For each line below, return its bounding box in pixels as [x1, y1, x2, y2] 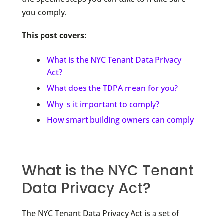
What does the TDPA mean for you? [46, 83, 178, 94]
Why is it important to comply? [46, 98, 159, 109]
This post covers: [22, 29, 87, 41]
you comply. [22, 6, 66, 18]
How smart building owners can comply [46, 114, 194, 125]
